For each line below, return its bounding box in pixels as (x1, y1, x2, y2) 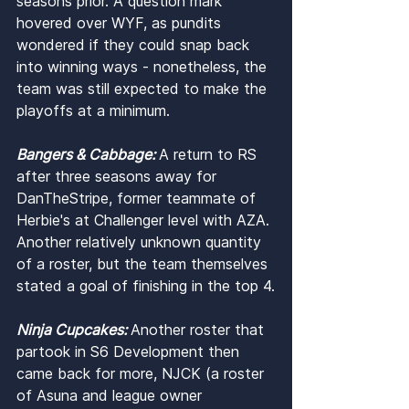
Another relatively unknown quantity (16, 233, 266, 252)
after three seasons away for (16, 167, 221, 186)
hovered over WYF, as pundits (16, 14, 225, 33)
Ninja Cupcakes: (16, 320, 131, 340)
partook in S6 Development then (16, 342, 244, 362)
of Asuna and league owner (16, 386, 206, 405)
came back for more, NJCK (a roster (16, 364, 268, 383)
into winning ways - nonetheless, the (16, 58, 271, 77)
